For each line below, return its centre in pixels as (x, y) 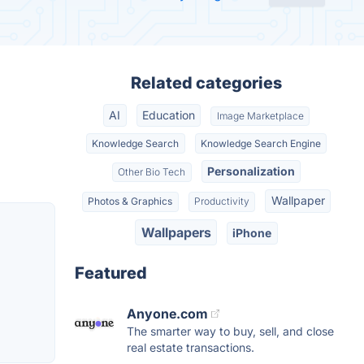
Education (169, 115)
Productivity (222, 201)
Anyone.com (167, 313)
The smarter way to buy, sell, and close (230, 331)
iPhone (252, 232)
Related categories (206, 83)
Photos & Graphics (130, 201)
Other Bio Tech (152, 171)
